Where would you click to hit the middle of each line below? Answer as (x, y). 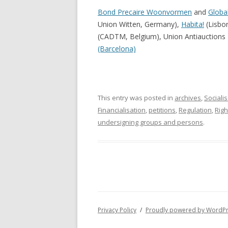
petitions (162, 110)
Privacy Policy (117, 210)
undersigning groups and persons (150, 122)
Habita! (193, 24)
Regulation (195, 110)
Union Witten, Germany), (139, 24)
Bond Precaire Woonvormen (145, 12)
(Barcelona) (117, 48)
